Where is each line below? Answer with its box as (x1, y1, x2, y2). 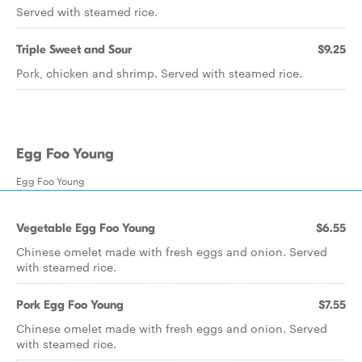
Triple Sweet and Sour (16, 42, 132, 57)
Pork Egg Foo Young (16, 297, 124, 312)
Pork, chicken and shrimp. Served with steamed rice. (16, 65, 302, 81)
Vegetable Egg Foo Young (16, 221, 155, 235)
